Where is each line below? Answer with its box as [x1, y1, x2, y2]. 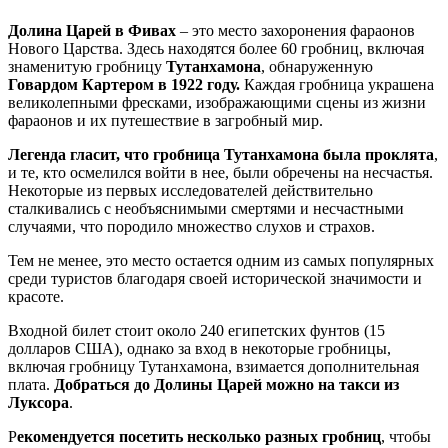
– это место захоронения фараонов [176, 22, 415, 40]
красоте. [8, 288, 64, 306]
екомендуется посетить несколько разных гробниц [17, 428, 381, 446]
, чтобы [381, 428, 431, 446]
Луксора [8, 394, 69, 412]
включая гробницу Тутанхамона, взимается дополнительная [8, 358, 419, 376]
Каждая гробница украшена [240, 76, 434, 94]
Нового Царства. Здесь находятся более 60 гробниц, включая [8, 40, 424, 58]
